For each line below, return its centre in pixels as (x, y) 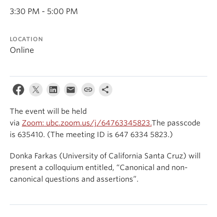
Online (22, 50)
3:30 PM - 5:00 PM (44, 11)
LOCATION (26, 39)
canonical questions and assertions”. (74, 179)
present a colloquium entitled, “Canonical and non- (99, 168)
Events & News (29, 7)
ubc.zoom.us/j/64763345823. (99, 123)
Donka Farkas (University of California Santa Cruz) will (105, 156)
